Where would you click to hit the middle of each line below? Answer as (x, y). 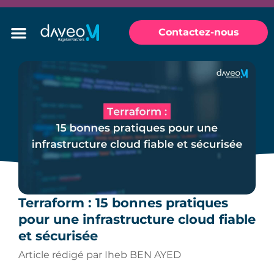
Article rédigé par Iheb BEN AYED (100, 255)
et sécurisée (58, 236)
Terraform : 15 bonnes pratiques (123, 203)
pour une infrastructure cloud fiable (137, 220)
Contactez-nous (198, 32)
